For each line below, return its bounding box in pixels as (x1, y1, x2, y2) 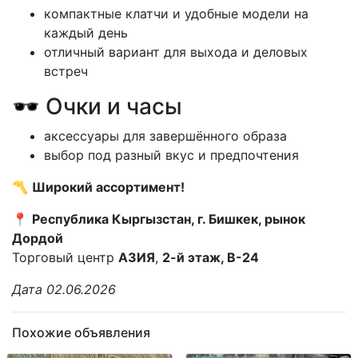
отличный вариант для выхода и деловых (44, 43, 308, 60)
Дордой (12, 229, 63, 246)
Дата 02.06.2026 (12, 280, 116, 297)
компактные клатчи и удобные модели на (44, 5, 308, 22)
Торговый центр (12, 249, 118, 265)
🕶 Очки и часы (12, 92, 182, 120)
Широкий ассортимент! (32, 178, 185, 195)
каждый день (44, 24, 128, 41)
